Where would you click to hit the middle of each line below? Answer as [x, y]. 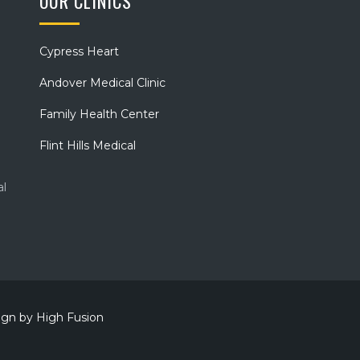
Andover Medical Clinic [102, 83]
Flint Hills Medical [87, 145]
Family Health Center [99, 114]
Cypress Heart [79, 51]
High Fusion [70, 317]
